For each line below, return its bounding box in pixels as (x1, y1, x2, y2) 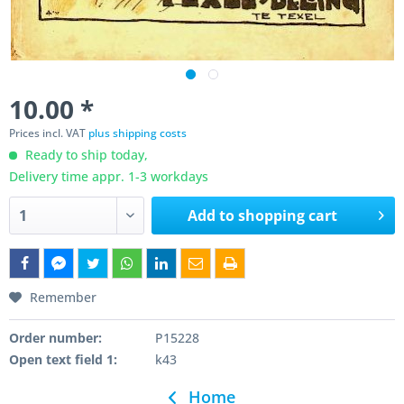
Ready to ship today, (22, 146, 148, 163)
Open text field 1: (9, 351, 117, 368)
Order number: (9, 329, 102, 346)
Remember (30, 289, 96, 306)
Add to (188, 206, 235, 225)
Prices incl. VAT (9, 125, 88, 141)
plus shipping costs (88, 125, 187, 141)
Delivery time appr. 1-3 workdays (9, 168, 208, 185)
